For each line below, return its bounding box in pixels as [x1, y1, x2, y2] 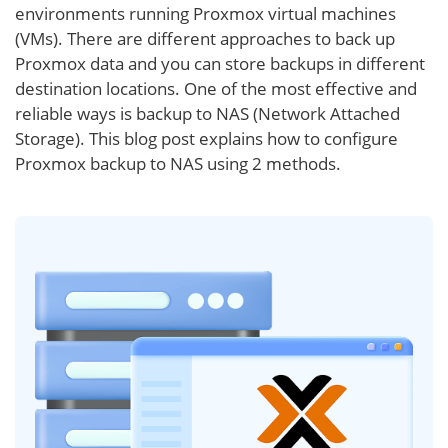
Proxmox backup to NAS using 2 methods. [15, 152, 341, 175]
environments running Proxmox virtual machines [15, 2, 396, 25]
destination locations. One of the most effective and [15, 77, 417, 100]
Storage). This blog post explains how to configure [15, 127, 398, 150]
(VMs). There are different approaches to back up [15, 27, 395, 50]
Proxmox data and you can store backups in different [15, 52, 425, 75]
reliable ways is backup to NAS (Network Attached [15, 102, 400, 125]
